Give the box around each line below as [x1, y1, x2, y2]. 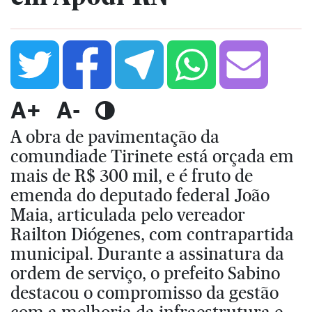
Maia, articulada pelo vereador [10, 203, 245, 225]
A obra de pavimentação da [10, 125, 219, 147]
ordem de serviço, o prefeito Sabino [10, 262, 280, 283]
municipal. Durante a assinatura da [10, 242, 284, 264]
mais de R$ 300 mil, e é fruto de [10, 164, 253, 186]
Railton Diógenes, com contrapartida [10, 223, 294, 244]
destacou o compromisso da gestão [10, 281, 279, 303]
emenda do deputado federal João [10, 184, 270, 205]
